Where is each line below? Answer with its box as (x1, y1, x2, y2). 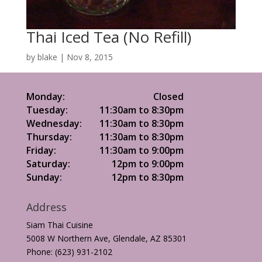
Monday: (26, 90, 65, 104)
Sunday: (26, 171, 62, 184)
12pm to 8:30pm (111, 171, 184, 184)
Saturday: (26, 157, 70, 171)
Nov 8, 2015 (66, 51, 113, 63)
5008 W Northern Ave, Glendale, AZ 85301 (26, 233, 187, 244)
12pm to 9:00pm (111, 157, 184, 171)
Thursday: (26, 130, 72, 144)
